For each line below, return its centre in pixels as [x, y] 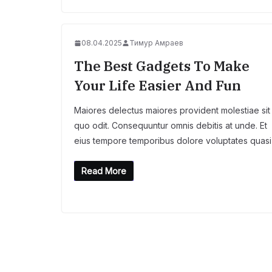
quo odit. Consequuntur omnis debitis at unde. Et [171, 126]
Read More [104, 171]
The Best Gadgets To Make [162, 66]
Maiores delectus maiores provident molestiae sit [172, 110]
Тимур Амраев [156, 43]
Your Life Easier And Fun [158, 86]
